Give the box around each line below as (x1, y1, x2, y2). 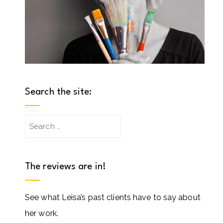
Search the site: (25, 87, 92, 97)
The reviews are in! (25, 161, 106, 172)
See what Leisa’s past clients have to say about (25, 192, 201, 202)
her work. (25, 208, 58, 218)
